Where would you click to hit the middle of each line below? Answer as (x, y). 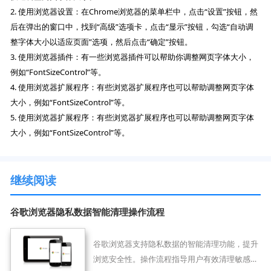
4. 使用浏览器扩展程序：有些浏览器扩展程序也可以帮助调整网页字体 (132, 87)
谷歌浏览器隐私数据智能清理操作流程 (88, 211)
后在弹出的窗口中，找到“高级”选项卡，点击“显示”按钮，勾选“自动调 (132, 26)
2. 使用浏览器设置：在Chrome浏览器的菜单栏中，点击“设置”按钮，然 (134, 11)
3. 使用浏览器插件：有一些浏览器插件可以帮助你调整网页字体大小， (132, 57)
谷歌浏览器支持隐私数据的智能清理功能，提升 (175, 243)
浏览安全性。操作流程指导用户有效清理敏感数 (175, 259)
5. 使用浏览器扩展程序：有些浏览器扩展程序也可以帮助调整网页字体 (132, 117)
